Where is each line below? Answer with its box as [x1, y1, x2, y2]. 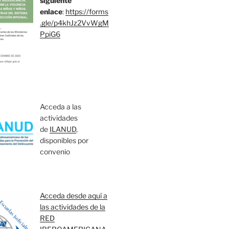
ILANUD [50, 125, 77, 134]
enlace [40, 7, 63, 16]
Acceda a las [40, 102, 82, 111]
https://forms [65, 7, 109, 16]
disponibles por [40, 136, 89, 145]
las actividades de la [40, 202, 106, 212]
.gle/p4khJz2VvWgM [40, 18, 109, 28]
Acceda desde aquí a [40, 191, 108, 200]
